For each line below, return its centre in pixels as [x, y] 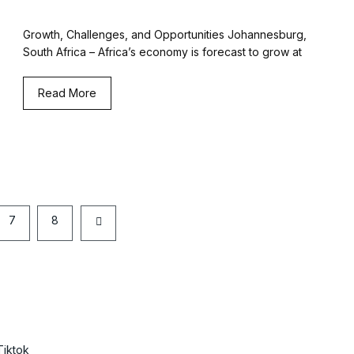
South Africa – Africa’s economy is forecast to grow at [162, 52]
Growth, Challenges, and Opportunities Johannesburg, [165, 35]
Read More [67, 93]
